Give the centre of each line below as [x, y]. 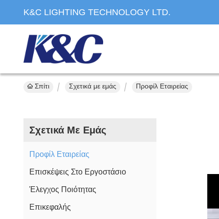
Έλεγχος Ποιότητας [63, 189]
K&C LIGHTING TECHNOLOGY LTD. [97, 12]
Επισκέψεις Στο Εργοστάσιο [78, 172]
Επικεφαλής [50, 207]
